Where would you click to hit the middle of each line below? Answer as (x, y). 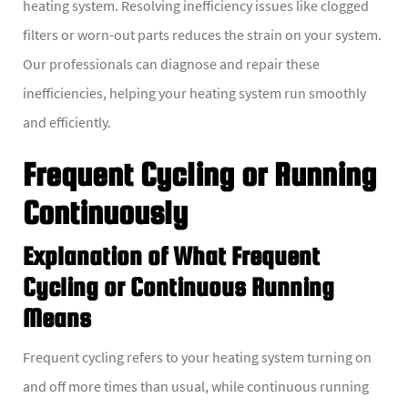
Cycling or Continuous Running (178, 286)
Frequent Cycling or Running (199, 173)
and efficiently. (67, 122)
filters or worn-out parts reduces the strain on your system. (202, 34)
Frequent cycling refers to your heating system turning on (197, 357)
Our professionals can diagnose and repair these (171, 63)
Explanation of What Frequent (171, 255)
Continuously (105, 212)
